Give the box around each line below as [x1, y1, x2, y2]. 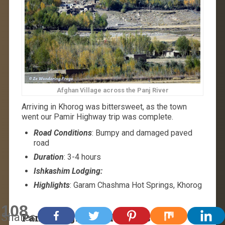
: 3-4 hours [63, 152, 101, 162]
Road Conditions [33, 128, 92, 138]
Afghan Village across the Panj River [56, 86, 169, 94]
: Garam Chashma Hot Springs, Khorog [69, 180, 202, 190]
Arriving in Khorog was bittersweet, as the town [21, 102, 187, 112]
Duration [33, 152, 64, 162]
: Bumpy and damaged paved [91, 128, 192, 138]
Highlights [33, 180, 70, 190]
